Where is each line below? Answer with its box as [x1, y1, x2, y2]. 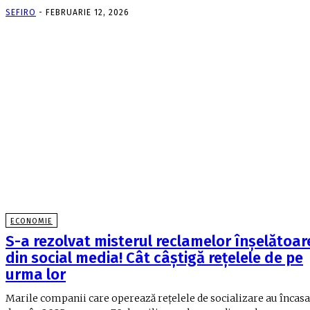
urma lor [6, 265, 66, 284]
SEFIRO [6, 7, 36, 17]
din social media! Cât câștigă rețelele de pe [6, 248, 303, 268]
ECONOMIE [10, 217, 53, 226]
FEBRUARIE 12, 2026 [46, 7, 129, 17]
